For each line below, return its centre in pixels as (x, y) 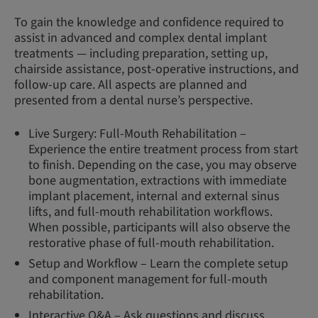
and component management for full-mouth (148, 279)
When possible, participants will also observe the (159, 227)
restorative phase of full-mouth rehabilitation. (151, 243)
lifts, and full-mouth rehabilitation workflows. (150, 212)
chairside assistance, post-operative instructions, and (157, 69)
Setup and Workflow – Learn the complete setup (158, 264)
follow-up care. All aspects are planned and (131, 85)
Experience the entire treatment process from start (163, 149)
